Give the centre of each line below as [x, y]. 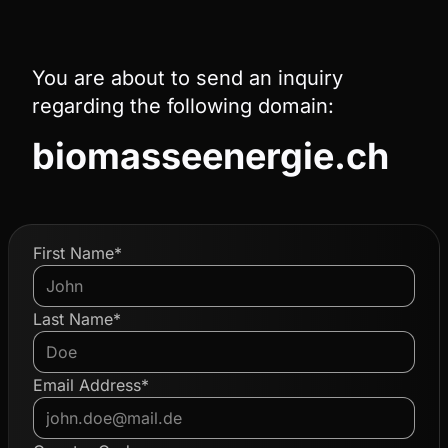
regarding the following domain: [183, 106]
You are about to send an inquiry [187, 78]
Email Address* [91, 385]
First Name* [77, 253]
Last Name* [77, 319]
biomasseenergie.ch [210, 156]
